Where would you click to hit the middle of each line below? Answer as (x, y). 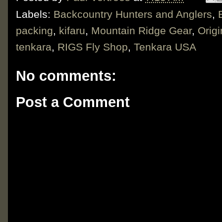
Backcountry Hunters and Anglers (133, 14)
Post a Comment (73, 102)
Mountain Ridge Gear (141, 31)
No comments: (66, 76)
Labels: (35, 14)
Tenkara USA (165, 47)
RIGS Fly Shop (93, 47)
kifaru (72, 31)
